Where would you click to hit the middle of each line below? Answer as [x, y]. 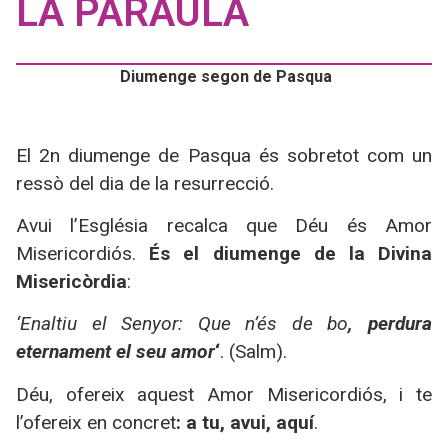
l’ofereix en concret [96, 422]
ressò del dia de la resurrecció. [145, 183]
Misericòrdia [71, 282]
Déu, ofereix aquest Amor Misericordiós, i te [224, 394]
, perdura [390, 324]
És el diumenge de [249, 254]
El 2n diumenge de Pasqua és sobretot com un [224, 155]
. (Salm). [253, 352]
